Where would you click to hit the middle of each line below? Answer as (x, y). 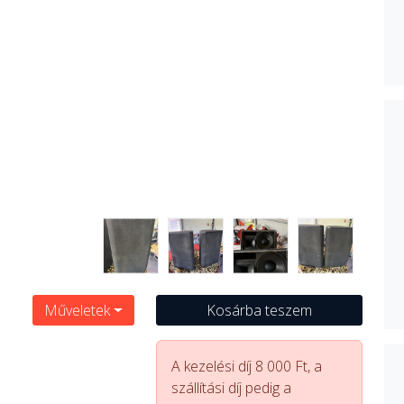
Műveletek (77, 310)
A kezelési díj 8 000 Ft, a (246, 366)
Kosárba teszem (259, 310)
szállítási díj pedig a (231, 388)
